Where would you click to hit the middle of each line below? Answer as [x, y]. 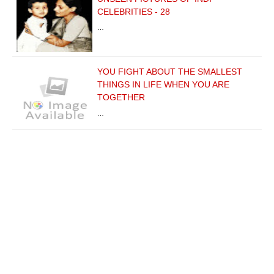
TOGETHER [121, 97]
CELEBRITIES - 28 [134, 11]
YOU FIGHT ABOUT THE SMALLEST [170, 71]
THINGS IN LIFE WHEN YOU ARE [163, 84]
